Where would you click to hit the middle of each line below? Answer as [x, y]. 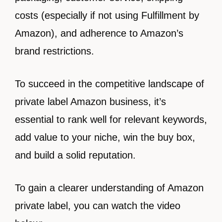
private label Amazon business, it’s [90, 102]
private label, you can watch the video [98, 206]
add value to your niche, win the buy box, [105, 137]
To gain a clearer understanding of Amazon [109, 188]
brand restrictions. [55, 51]
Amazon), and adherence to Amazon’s [99, 33]
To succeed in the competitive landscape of [110, 84]
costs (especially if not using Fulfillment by [107, 15]
